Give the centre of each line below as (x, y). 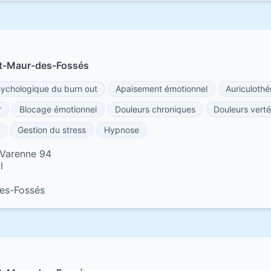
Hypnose (122, 130)
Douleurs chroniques (155, 109)
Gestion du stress (52, 130)
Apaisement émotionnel (162, 89)
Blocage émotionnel (58, 109)
